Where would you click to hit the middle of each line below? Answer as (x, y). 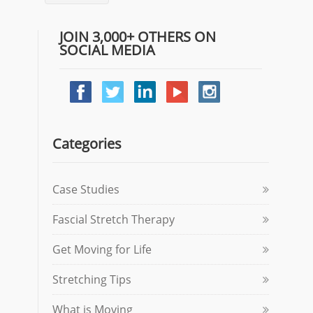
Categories (87, 144)
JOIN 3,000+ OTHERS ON (138, 37)
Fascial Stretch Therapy (114, 219)
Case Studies (86, 189)
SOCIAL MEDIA (107, 50)
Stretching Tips (92, 279)
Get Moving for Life (102, 249)
